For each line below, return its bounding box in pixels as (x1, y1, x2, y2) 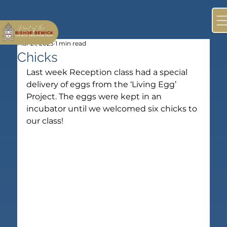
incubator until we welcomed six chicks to (26, 103, 200, 113)
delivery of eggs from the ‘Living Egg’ (26, 79, 179, 89)
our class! (26, 116, 64, 126)
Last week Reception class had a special (26, 67, 190, 77)
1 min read (55, 39, 87, 47)
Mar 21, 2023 (17, 39, 54, 47)
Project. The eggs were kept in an (26, 91, 164, 101)
